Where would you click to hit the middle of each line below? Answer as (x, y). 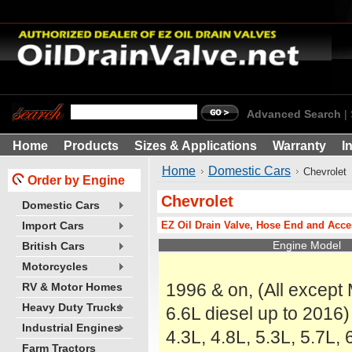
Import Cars (53, 226)
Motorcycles (55, 267)
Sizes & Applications (196, 146)
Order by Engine (76, 180)
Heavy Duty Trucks (72, 308)
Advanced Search (294, 114)
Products (91, 146)
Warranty (299, 146)
